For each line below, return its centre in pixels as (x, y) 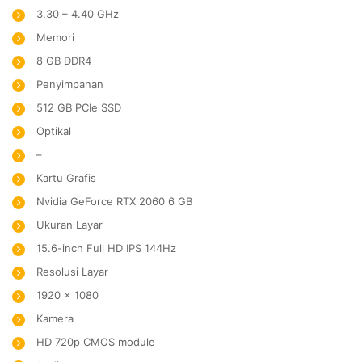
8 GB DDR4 (64, 61)
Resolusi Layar (72, 271)
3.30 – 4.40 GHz (78, 14)
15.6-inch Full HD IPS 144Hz (106, 248)
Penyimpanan (70, 84)
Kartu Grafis (66, 178)
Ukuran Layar (69, 225)
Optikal (54, 131)
